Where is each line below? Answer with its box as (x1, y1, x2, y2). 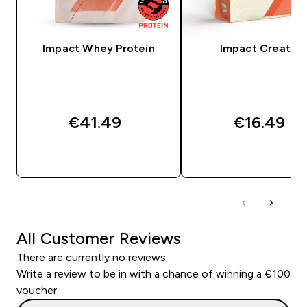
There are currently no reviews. (16, 251, 168, 263)
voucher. (16, 284, 59, 296)
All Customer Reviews (16, 228, 181, 247)
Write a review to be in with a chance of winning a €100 (16, 267, 291, 280)
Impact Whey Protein (42, 42, 155, 54)
